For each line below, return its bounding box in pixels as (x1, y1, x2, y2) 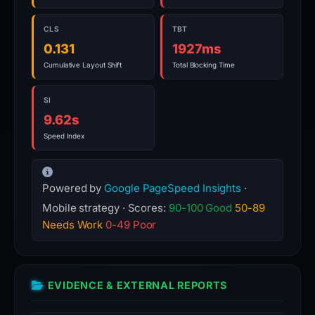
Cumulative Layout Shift (44, 60, 122, 69)
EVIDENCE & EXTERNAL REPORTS (47, 279, 228, 291)
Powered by (42, 181, 105, 195)
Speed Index (44, 131, 85, 140)
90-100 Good (168, 201, 233, 214)
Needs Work (42, 218, 103, 231)
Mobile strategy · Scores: (42, 201, 169, 214)
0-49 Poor (105, 218, 157, 231)
